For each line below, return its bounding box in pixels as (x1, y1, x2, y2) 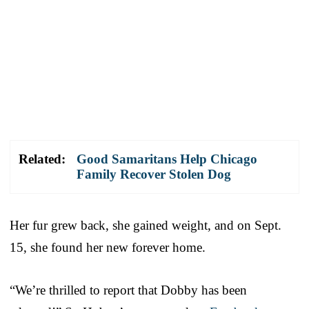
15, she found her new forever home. (10, 239, 206, 255)
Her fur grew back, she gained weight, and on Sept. (10, 217, 281, 232)
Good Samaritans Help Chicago (77, 151, 257, 166)
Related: (19, 151, 66, 166)
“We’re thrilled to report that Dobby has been (10, 282, 247, 297)
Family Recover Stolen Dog (77, 166, 231, 181)
